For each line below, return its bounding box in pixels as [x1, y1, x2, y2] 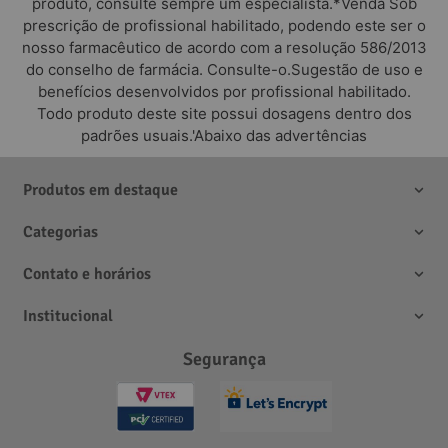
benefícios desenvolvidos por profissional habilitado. [37, 81, 411, 101]
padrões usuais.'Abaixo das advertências [81, 125, 367, 145]
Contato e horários [23, 263, 151, 284]
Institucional [23, 305, 113, 326]
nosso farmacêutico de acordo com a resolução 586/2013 [21, 37, 427, 57]
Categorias [23, 221, 98, 242]
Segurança [182, 347, 266, 370]
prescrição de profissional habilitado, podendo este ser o [22, 15, 426, 35]
